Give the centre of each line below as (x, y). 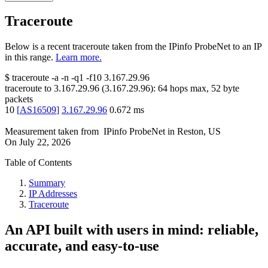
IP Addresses (53, 194)
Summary (47, 183)
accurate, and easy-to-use (82, 246)
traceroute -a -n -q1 (48, 78)
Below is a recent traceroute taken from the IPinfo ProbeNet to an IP (133, 47)
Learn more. (79, 57)
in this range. (29, 57)
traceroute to (28, 89)
